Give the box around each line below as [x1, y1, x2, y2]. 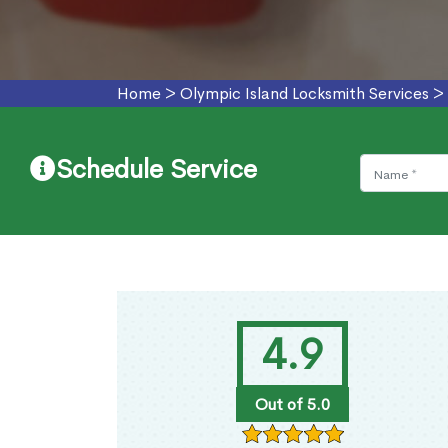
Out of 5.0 [254, 394, 330, 416]
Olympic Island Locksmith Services [180, 83, 429, 105]
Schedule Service [56, 153, 257, 187]
